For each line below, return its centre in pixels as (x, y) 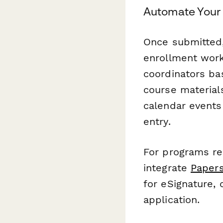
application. (172, 199)
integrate (167, 167)
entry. (157, 121)
